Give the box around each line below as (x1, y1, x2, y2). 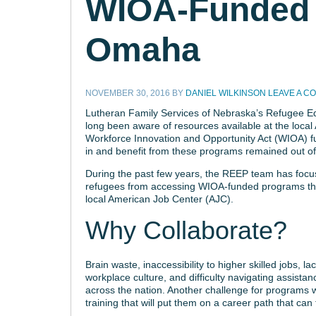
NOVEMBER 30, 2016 (85, 88, 170, 98)
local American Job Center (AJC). (85, 193, 233, 205)
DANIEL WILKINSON (185, 88, 266, 98)
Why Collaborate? (85, 216, 287, 245)
